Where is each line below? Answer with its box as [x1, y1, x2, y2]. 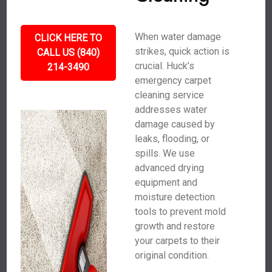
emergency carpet [134, 75, 211, 86]
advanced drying [134, 162, 204, 174]
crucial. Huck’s [134, 60, 194, 72]
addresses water [134, 104, 207, 115]
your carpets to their [134, 235, 220, 246]
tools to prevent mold [134, 206, 226, 217]
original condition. [134, 250, 209, 261]
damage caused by [134, 118, 215, 130]
